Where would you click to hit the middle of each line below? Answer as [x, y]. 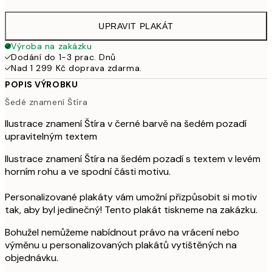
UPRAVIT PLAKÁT [136, 26]
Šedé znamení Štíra [46, 102]
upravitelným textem [51, 137]
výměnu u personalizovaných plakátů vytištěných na [121, 245]
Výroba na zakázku [52, 46]
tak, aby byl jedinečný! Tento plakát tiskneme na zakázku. [131, 210]
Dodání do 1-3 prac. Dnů [63, 57]
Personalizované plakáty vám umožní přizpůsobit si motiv [131, 197]
